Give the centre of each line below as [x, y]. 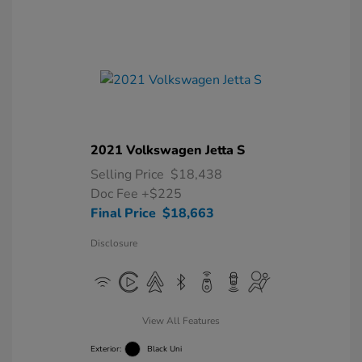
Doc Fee [116, 194]
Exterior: [106, 349]
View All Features [181, 321]
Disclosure [114, 243]
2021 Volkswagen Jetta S [168, 150]
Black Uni [164, 349]
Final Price [123, 213]
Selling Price [127, 175]
